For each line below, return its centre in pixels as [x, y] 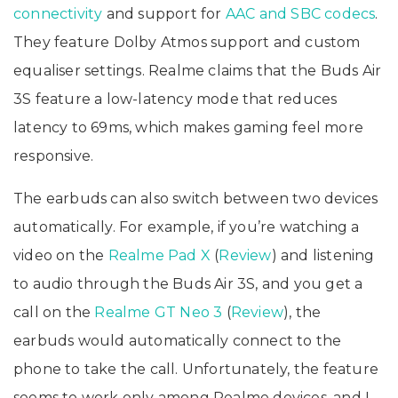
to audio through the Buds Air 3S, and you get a [188, 283]
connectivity [58, 13]
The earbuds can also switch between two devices [196, 198]
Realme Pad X [159, 255]
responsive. [54, 155]
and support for [164, 13]
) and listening [323, 255]
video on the [61, 255]
